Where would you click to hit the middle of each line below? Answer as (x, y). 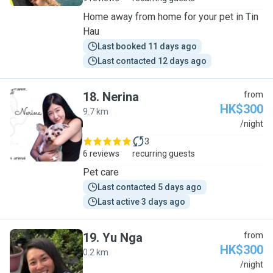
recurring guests (164, 154)
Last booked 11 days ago (147, 46)
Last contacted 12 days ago (152, 61)
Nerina (121, 97)
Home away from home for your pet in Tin (171, 17)
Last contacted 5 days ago (150, 187)
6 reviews (101, 154)
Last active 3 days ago (141, 202)
